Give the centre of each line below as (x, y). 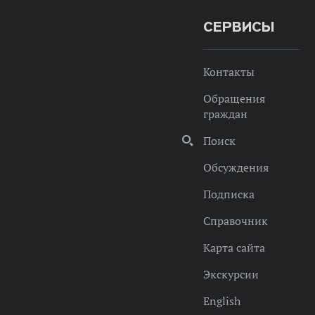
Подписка (229, 194)
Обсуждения (236, 167)
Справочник (236, 221)
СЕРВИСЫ (239, 27)
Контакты (229, 72)
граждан (225, 114)
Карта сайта (234, 247)
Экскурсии (231, 274)
